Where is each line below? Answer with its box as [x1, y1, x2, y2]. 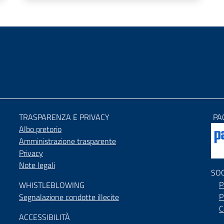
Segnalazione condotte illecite [18, 191, 119, 203]
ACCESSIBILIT [18, 211, 65, 223]
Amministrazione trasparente [18, 135, 116, 147]
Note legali [18, 159, 55, 171]
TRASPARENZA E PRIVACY [18, 111, 109, 123]
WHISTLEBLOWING [18, 179, 84, 191]
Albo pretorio [18, 123, 61, 135]
